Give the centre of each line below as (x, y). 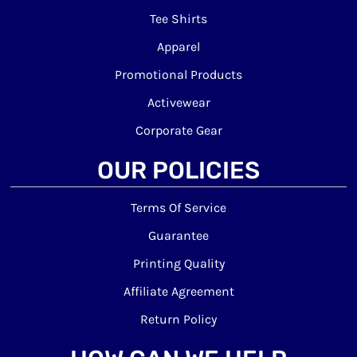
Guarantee (178, 235)
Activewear (178, 102)
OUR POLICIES (178, 171)
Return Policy (178, 319)
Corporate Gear (178, 130)
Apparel (178, 47)
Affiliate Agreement (178, 291)
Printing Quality (178, 263)
